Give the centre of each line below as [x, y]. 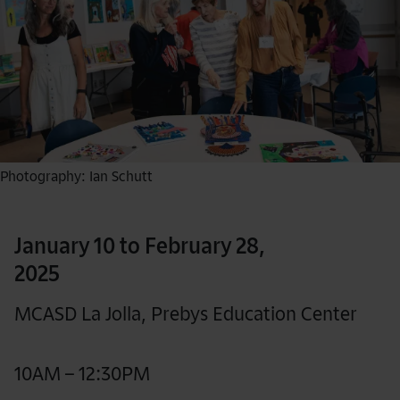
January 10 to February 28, [139, 246]
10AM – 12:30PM [82, 374]
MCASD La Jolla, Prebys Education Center [186, 314]
